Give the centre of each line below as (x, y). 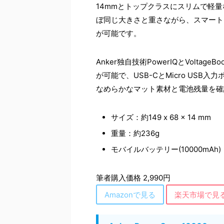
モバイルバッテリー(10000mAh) (166, 149)
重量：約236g (135, 133)
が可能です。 (118, 33)
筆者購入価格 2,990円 (133, 178)
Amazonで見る (130, 194)
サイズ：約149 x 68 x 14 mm (161, 117)
